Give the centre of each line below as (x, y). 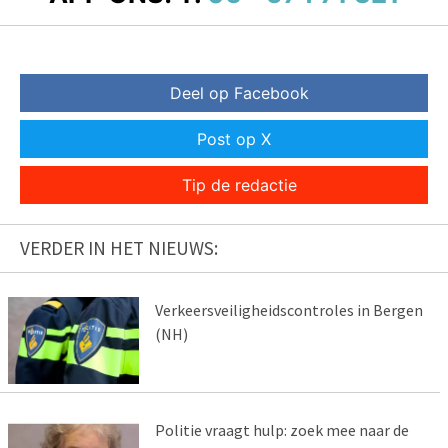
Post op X (234, 139)
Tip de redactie (239, 185)
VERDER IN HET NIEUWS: (119, 248)
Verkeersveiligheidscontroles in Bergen (288, 310)
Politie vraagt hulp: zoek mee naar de (281, 429)
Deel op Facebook (239, 93)
